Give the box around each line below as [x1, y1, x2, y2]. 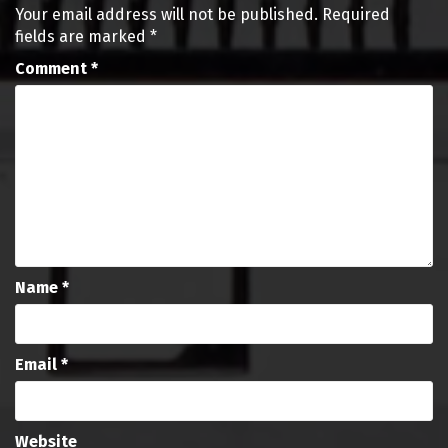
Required [322, 5, 390, 24]
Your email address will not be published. [15, 5, 318, 24]
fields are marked [15, 27, 150, 46]
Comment [15, 59, 91, 78]
